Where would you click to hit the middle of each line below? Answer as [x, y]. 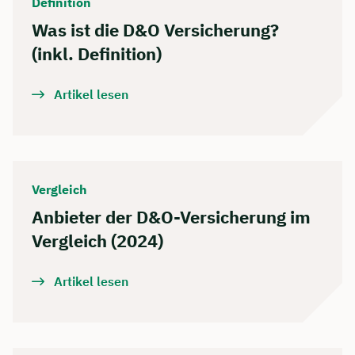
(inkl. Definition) [97, 53]
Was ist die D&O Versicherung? [155, 29]
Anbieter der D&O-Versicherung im [171, 216]
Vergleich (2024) [97, 240]
